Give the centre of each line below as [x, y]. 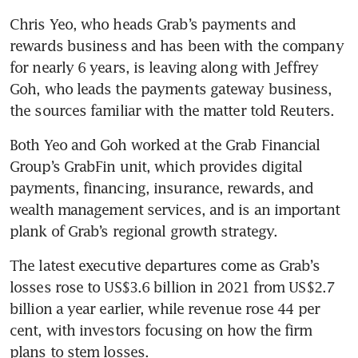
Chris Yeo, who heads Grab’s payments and [153, 24]
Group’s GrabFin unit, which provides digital [156, 166]
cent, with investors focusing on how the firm [161, 330]
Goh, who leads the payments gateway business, [171, 88]
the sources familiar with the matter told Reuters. [172, 110]
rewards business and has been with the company [177, 45]
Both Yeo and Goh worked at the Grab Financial [165, 144]
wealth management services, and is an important [175, 209]
